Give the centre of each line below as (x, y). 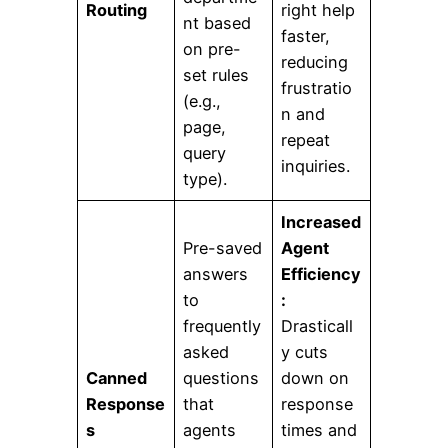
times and (318, 429)
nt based (216, 22)
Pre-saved (222, 247)
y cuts (304, 351)
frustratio (316, 87)
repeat (305, 139)
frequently (221, 325)
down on (314, 377)
